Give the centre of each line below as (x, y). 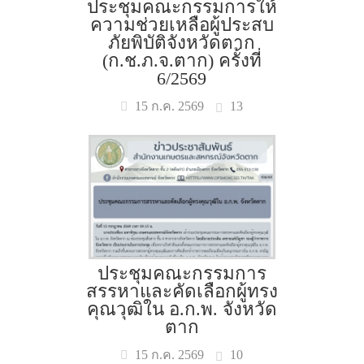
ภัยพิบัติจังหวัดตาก (182, 43)
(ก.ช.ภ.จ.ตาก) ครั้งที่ (182, 61)
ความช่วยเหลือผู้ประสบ (182, 25)
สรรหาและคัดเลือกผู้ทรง (182, 291)
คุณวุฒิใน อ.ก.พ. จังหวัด (182, 309)
